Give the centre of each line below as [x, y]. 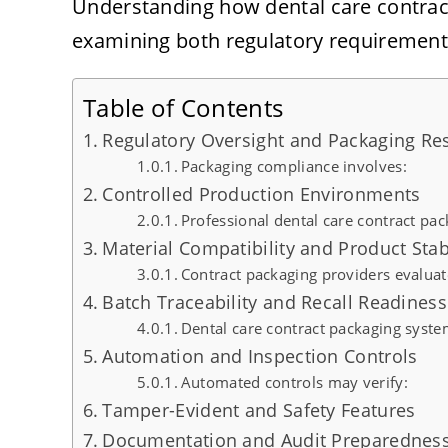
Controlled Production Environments [261, 194]
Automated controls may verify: [294, 382]
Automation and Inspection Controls [260, 356]
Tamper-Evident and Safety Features [259, 410]
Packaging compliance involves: [293, 166]
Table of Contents [183, 107]
